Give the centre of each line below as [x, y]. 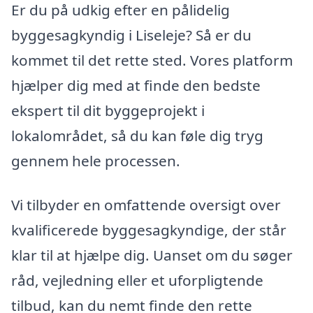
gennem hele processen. [96, 160]
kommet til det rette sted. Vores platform [152, 60]
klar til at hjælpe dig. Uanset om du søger [152, 255]
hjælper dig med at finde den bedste [136, 85]
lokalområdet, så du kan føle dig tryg [137, 135]
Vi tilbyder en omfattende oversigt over [146, 205]
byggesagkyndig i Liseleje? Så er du [131, 35]
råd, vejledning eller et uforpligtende [137, 281]
